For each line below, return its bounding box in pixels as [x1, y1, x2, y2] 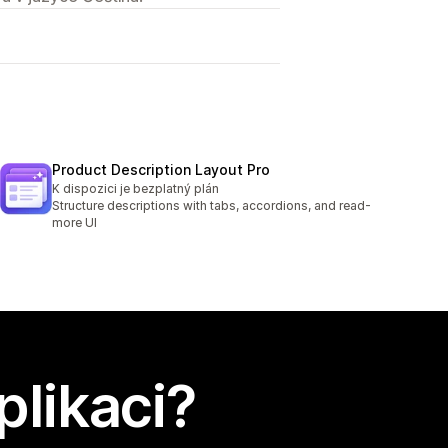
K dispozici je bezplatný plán [52, 181, 219, 197]
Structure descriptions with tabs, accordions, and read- [52, 198, 371, 214]
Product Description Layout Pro [52, 161, 270, 179]
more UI [52, 215, 97, 231]
